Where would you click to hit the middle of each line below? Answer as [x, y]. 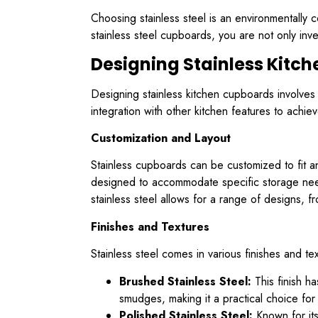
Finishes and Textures [150, 226]
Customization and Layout [161, 138]
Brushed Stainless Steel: [185, 281]
